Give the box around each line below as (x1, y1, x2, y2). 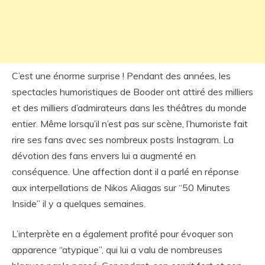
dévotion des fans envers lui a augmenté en (12, 150, 196, 161)
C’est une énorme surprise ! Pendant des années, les (12, 70, 231, 82)
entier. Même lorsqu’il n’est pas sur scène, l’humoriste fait (12, 118, 248, 130)
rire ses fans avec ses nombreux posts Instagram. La (12, 134, 234, 146)
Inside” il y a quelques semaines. (12, 198, 146, 209)
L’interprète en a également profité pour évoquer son (12, 228, 233, 240)
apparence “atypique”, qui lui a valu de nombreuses (12, 244, 222, 256)
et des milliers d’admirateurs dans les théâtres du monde (12, 102, 247, 114)
